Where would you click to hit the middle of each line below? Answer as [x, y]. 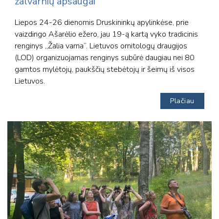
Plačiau [182, 101]
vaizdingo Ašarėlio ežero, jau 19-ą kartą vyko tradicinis [106, 34]
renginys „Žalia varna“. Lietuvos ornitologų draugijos [101, 46]
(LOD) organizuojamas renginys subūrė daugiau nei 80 [105, 57]
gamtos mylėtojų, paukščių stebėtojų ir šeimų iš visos [105, 69]
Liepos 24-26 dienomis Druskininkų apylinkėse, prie [102, 22]
